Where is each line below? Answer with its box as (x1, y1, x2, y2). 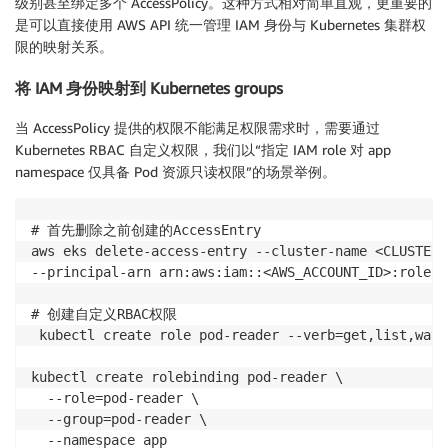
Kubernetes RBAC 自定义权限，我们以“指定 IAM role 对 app (15, 141, 391, 159)
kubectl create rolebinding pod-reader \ (31, 369, 343, 386)
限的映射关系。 (15, 38, 113, 56)
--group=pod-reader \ (31, 411, 207, 428)
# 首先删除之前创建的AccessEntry (31, 222, 261, 239)
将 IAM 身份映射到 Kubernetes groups (15, 77, 283, 98)
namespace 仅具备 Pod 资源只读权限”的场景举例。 (15, 163, 336, 181)
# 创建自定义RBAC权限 (31, 306, 177, 323)
